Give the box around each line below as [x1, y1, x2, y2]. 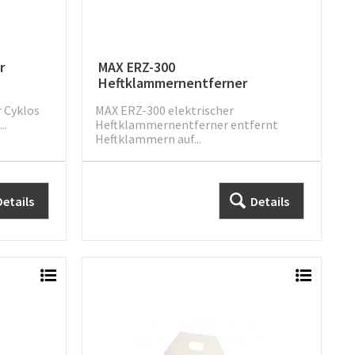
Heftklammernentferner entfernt [94, 116, 278, 133]
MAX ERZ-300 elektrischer [94, 102, 234, 119]
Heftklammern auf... [94, 131, 201, 147]
